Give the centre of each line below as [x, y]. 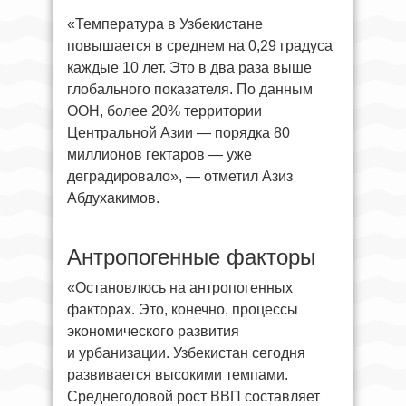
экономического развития [153, 331]
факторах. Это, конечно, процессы [183, 309]
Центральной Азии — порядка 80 [179, 133]
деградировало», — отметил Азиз [180, 176]
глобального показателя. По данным [190, 89]
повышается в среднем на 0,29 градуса [200, 46]
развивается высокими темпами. [178, 375]
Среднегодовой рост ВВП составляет [193, 396]
